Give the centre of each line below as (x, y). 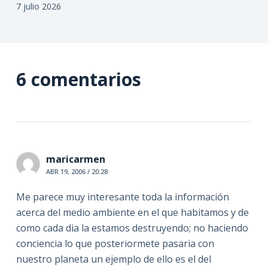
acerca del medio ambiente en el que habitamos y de (132, 213)
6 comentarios (78, 80)
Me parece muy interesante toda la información (122, 197)
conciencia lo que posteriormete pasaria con (115, 244)
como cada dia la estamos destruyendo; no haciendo (132, 228)
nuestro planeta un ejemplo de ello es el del (113, 259)
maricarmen (75, 159)
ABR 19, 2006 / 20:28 (77, 172)
